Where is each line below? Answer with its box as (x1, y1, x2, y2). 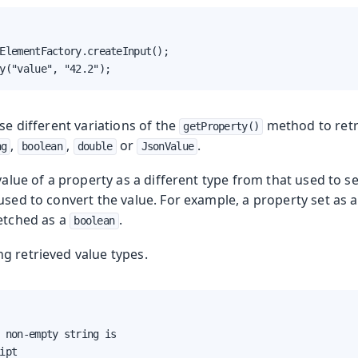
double (77, 140, 113, 153)
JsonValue (141, 140, 194, 153)
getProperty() (183, 120, 260, 133)
